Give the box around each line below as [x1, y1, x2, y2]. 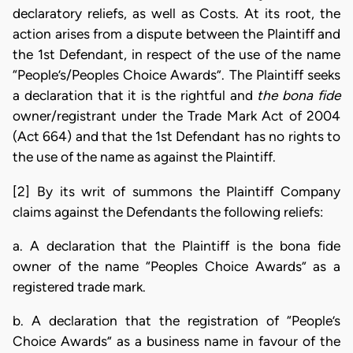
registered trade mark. [13, 278, 146, 295]
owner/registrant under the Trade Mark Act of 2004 [13, 108, 340, 124]
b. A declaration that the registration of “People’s [13, 313, 340, 329]
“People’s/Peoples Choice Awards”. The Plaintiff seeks [13, 67, 340, 84]
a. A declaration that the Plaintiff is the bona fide [13, 237, 340, 254]
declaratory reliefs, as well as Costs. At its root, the [13, 6, 340, 22]
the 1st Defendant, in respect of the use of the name [13, 46, 340, 63]
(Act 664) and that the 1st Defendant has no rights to [13, 128, 340, 145]
